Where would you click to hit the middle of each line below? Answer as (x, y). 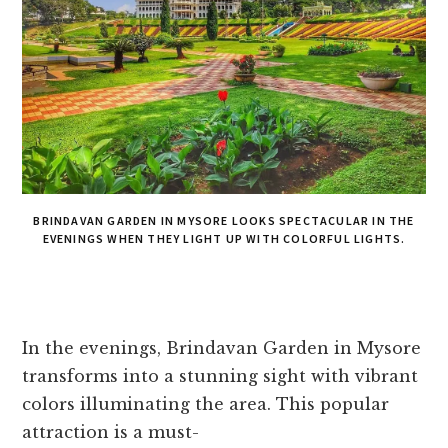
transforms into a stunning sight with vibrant (220, 376)
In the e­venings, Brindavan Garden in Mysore (222, 348)
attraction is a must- (111, 432)
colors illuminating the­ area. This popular (206, 404)
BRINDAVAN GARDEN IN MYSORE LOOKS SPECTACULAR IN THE (224, 221)
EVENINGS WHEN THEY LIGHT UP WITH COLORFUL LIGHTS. (224, 239)
